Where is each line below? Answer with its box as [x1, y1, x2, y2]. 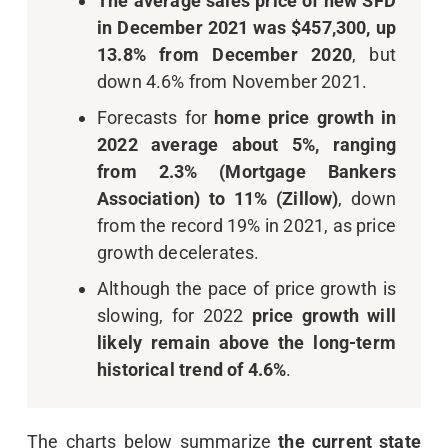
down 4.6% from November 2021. [97, 71, 368, 93]
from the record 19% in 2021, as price [97, 215, 396, 237]
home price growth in [214, 107, 396, 129]
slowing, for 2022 [97, 305, 252, 327]
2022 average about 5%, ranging [97, 134, 396, 156]
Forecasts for [97, 107, 215, 129]
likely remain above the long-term [97, 332, 396, 354]
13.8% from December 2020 [97, 44, 352, 66]
